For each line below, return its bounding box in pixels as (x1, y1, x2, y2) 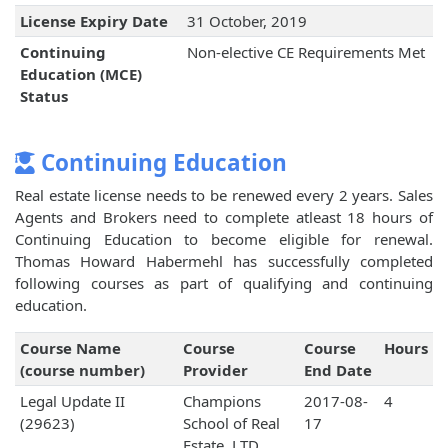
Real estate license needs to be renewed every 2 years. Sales (15, 185, 433, 206)
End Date (303, 360, 372, 381)
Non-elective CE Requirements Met (186, 42, 425, 63)
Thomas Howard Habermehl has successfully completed (15, 251, 433, 272)
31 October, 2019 (186, 11, 307, 32)
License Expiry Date (19, 11, 168, 32)
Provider (182, 360, 248, 381)
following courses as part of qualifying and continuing (15, 273, 433, 294)
